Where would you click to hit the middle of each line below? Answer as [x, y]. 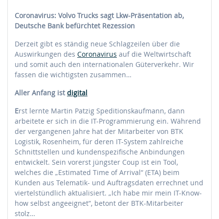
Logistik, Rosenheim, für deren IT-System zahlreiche [99, 141]
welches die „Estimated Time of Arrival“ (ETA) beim [97, 172]
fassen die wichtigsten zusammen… [73, 74]
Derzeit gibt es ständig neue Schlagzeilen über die [97, 44]
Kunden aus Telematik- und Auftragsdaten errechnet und [109, 182]
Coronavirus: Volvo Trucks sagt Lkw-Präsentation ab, [99, 15]
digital [77, 92]
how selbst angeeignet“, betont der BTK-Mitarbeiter [99, 203]
